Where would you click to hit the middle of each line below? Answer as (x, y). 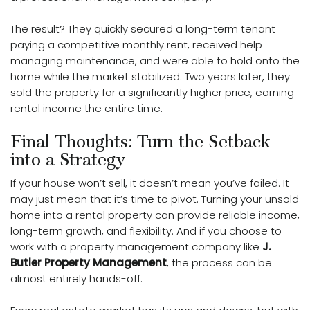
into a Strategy (68, 159)
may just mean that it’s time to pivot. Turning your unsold (155, 199)
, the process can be (219, 263)
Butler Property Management (89, 263)
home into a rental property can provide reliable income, (155, 215)
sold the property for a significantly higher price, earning (152, 93)
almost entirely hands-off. (76, 279)
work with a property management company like (136, 247)
